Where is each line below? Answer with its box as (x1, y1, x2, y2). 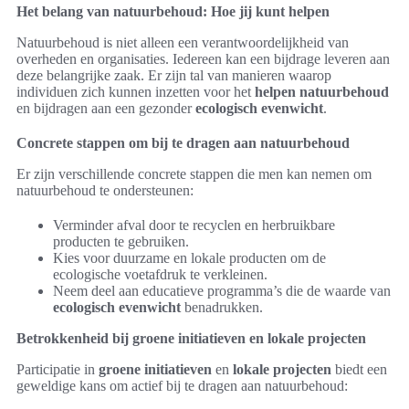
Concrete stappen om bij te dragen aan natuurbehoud (16, 135, 350, 152)
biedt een (331, 362, 387, 378)
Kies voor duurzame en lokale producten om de (53, 250, 326, 267)
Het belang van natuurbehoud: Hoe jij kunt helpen (16, 4, 330, 20)
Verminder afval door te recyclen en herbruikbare (53, 217, 335, 234)
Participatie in (16, 362, 99, 378)
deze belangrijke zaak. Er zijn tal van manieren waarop (16, 68, 331, 84)
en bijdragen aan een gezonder (16, 100, 195, 117)
